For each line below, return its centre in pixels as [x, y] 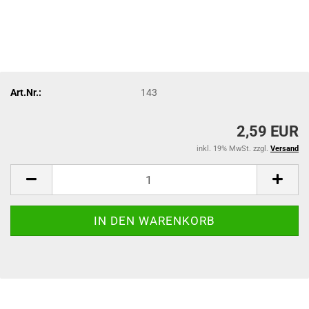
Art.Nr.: [26, 92]
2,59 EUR [268, 131]
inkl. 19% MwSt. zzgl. [233, 149]
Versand [285, 149]
